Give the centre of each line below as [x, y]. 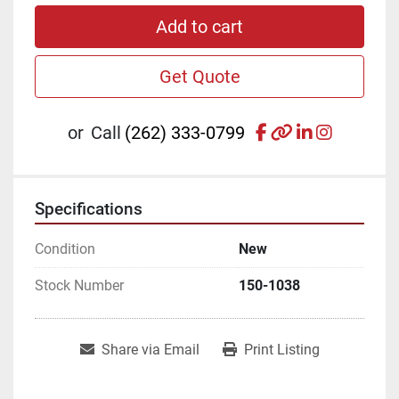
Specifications [89, 209]
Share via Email [150, 349]
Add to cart [199, 26]
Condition [65, 248]
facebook [302, 131]
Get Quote [199, 76]
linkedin [342, 131]
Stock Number [79, 285]
